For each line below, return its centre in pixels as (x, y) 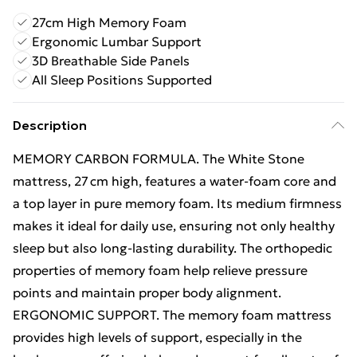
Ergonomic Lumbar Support (117, 41)
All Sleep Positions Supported (122, 80)
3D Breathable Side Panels (111, 61)
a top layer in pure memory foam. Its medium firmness (177, 203)
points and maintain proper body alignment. (147, 292)
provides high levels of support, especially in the (157, 337)
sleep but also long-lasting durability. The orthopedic (173, 248)
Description (50, 125)
